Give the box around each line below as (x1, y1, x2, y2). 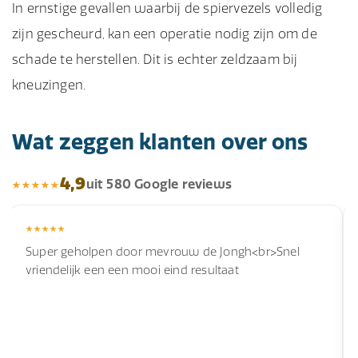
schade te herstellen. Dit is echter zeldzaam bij (12, 51, 298, 67)
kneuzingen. (12, 77, 86, 93)
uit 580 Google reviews (86, 175, 233, 192)
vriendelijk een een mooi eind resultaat (26, 263, 239, 277)
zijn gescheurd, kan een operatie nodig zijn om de (12, 26, 317, 42)
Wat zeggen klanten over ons (12, 129, 308, 155)
